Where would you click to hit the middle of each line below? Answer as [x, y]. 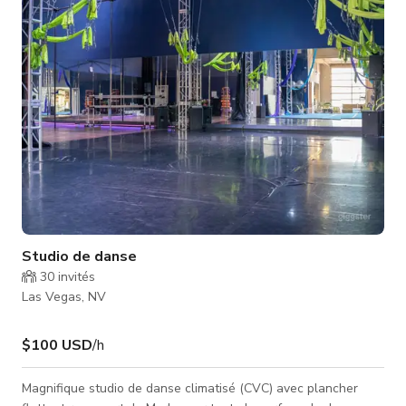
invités [75, 276]
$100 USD [57, 345]
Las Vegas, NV [64, 296]
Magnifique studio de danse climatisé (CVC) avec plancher [190, 388]
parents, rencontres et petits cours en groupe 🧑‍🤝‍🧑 [174, 12]
